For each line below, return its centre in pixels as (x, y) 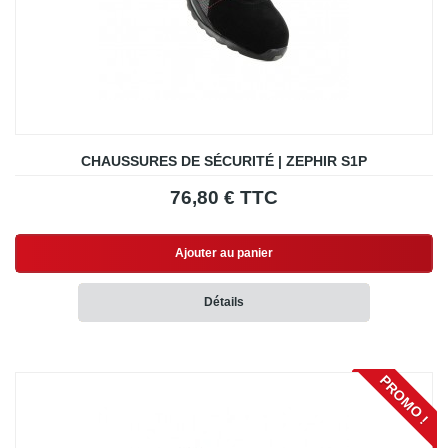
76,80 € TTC (224, 198)
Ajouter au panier (224, 253)
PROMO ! (404, 400)
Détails (224, 302)
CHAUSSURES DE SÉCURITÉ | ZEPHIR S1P (224, 161)
